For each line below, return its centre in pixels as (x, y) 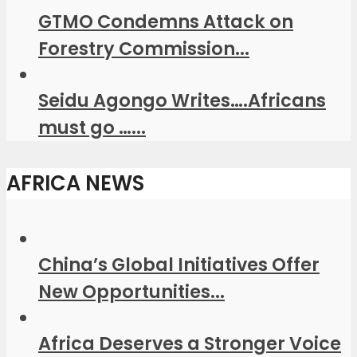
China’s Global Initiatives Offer (179, 264)
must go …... (92, 127)
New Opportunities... (131, 291)
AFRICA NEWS (75, 183)
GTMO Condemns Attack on (166, 21)
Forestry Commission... (144, 48)
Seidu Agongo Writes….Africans (182, 100)
